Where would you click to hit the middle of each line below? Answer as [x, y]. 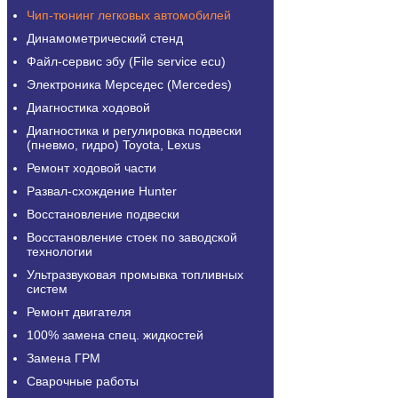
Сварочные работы [83, 381]
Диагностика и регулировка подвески [134, 131]
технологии [60, 251]
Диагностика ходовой [88, 107]
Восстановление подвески [103, 214]
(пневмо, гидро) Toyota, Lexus [114, 145]
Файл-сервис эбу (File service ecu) [126, 61]
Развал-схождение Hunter [102, 191]
